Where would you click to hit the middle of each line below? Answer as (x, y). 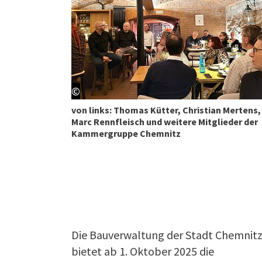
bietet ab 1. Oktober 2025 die (143, 251)
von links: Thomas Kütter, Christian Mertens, (166, 110)
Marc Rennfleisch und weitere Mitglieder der (165, 121)
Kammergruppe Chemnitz (126, 133)
